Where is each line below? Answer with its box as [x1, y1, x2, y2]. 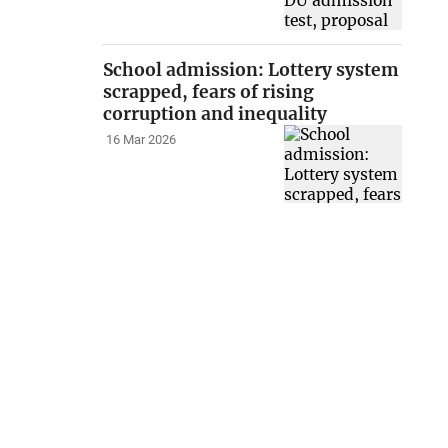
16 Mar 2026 [105, 132, 176, 148]
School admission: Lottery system [103, 58, 400, 81]
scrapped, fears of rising [103, 80, 315, 103]
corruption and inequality [103, 102, 328, 125]
